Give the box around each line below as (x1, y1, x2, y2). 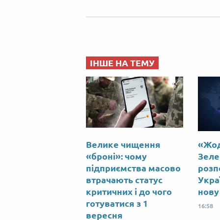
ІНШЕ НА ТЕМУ (90, 58, 155, 68)
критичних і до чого (86, 187, 172, 197)
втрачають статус (86, 175, 163, 185)
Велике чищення (86, 139, 161, 150)
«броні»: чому (86, 151, 147, 162)
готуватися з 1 (86, 198, 148, 209)
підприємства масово (86, 163, 181, 173)
